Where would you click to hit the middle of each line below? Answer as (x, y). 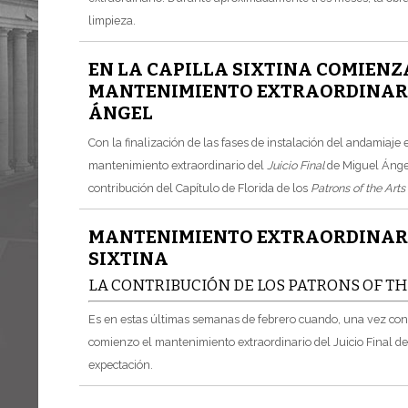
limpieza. (112, 20)
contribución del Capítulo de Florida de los (199, 188)
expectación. (121, 365)
